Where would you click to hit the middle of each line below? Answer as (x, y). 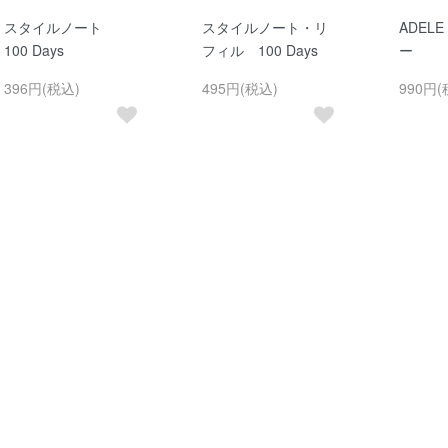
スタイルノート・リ (264, 27)
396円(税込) (42, 88)
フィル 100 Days (259, 50)
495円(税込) (239, 88)
